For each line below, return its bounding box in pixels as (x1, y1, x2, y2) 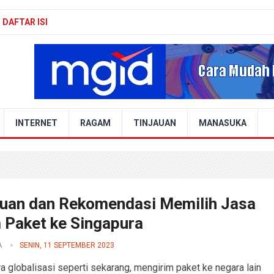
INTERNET (15, 118, 57, 128)
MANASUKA (199, 118, 246, 128)
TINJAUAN (133, 118, 176, 128)
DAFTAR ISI (2, 17, 48, 27)
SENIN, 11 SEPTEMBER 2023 (20, 241, 114, 250)
